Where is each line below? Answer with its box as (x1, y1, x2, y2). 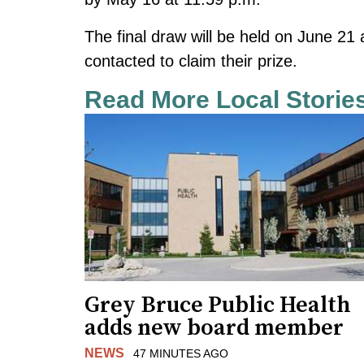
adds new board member (84, 314, 344, 343)
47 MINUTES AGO (132, 347, 228, 361)
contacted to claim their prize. (84, 51, 297, 70)
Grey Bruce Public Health (84, 291, 351, 320)
